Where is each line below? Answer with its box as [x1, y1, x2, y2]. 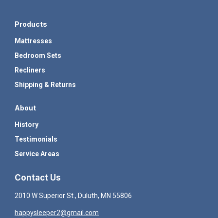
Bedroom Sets [15, 52, 61, 60]
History [15, 121, 38, 129]
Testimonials [15, 135, 57, 144]
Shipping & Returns [15, 81, 76, 89]
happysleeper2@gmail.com [15, 209, 99, 217]
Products [15, 20, 47, 29]
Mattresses [15, 37, 52, 45]
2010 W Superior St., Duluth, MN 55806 [15, 192, 132, 200]
